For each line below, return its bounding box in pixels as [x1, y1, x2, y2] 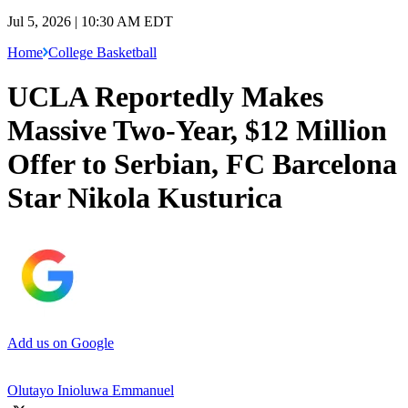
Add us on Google [7, 334, 114, 351]
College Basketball [48, 44, 157, 60]
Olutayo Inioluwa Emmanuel [7, 382, 174, 398]
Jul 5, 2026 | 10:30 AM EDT [7, 13, 173, 29]
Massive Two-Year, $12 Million [7, 114, 387, 148]
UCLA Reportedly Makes [7, 80, 323, 114]
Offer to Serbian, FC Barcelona [7, 148, 397, 181]
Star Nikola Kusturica [7, 181, 282, 215]
